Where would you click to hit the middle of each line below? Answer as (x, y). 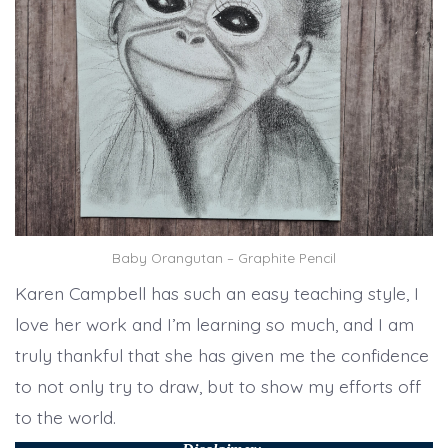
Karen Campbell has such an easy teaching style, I (216, 293)
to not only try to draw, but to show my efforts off (217, 386)
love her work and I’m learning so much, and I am (214, 324)
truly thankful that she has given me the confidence (221, 355)
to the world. (65, 417)
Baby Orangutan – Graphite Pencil (224, 257)
